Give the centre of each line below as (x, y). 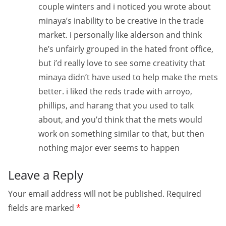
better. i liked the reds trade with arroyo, (115, 91)
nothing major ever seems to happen (109, 148)
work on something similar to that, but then (121, 134)
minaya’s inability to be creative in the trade (121, 21)
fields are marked (42, 208)
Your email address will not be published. (86, 194)
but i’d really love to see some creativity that (122, 63)
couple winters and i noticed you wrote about (125, 7)
